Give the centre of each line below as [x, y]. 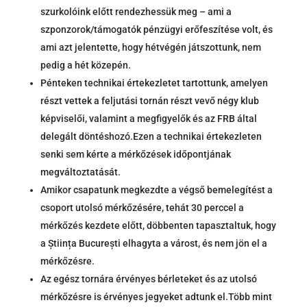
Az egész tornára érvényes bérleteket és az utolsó [148, 279]
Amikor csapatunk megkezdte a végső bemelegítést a [156, 190]
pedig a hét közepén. [85, 65]
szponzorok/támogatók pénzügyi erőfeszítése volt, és [156, 30]
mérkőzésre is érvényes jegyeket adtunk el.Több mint [156, 297]
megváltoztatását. [80, 172]
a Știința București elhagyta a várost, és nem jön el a [153, 244]
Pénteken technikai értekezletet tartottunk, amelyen [154, 83]
